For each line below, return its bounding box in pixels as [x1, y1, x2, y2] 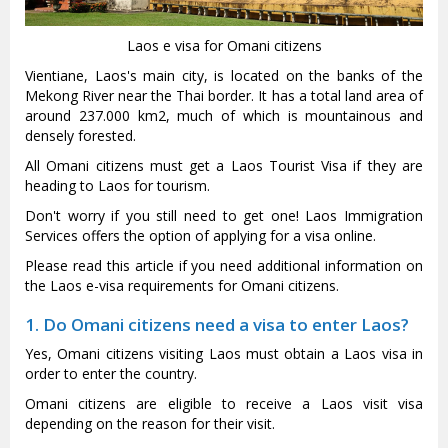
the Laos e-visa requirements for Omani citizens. [25, 276, 339, 296]
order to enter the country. [25, 364, 197, 384]
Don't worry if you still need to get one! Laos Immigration [25, 206, 423, 226]
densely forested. [25, 126, 136, 146]
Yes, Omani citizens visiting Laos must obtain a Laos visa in [25, 344, 423, 364]
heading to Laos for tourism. [25, 176, 210, 196]
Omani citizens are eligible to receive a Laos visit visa [25, 394, 423, 414]
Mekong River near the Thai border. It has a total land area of [25, 86, 423, 106]
